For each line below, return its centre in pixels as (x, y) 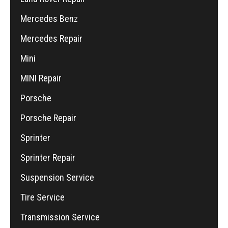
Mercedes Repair (51, 38)
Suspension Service (57, 177)
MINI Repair (41, 78)
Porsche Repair (48, 118)
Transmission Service (60, 217)
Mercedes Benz (49, 18)
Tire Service (42, 197)
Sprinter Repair (48, 157)
